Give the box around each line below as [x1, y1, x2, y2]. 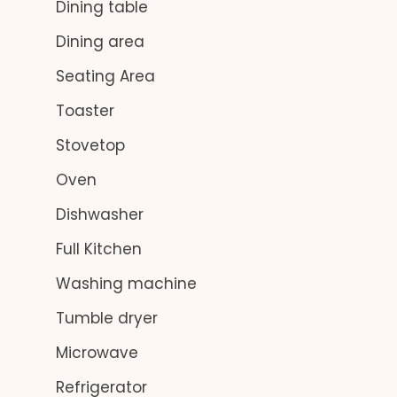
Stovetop [51, 135, 125, 156]
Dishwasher [51, 204, 144, 225]
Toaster [51, 100, 114, 121]
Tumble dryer [51, 307, 158, 329]
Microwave [51, 342, 138, 363]
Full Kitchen [51, 238, 142, 260]
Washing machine [51, 273, 197, 294]
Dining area [51, 31, 144, 52]
